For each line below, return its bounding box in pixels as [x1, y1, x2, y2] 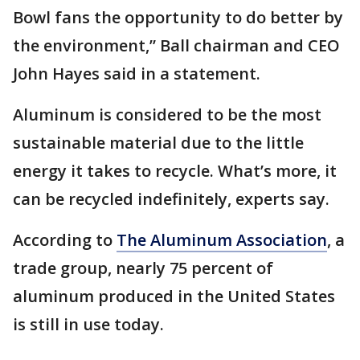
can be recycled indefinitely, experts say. [13, 188, 329, 211]
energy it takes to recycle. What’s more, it [13, 160, 337, 182]
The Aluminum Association [117, 229, 327, 252]
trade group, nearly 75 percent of [13, 257, 273, 280]
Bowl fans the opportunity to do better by [13, 6, 343, 29]
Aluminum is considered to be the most [13, 104, 321, 126]
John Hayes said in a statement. [13, 63, 260, 85]
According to [13, 229, 117, 252]
